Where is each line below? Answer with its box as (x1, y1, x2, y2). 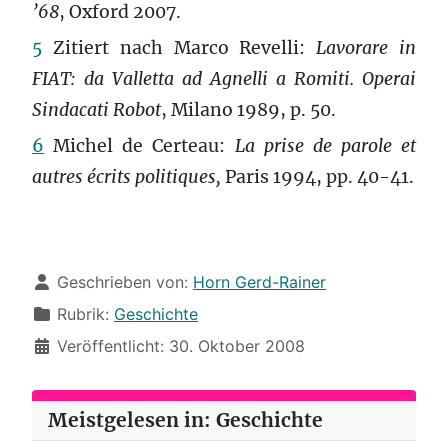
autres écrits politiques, (32, 165, 221, 188)
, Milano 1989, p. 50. (161, 98, 336, 121)
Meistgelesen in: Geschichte (48, 407, 323, 432)
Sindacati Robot (32, 98, 161, 121)
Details (31, 270, 85, 291)
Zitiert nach (42, 36, 163, 59)
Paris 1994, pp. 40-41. (221, 165, 414, 188)
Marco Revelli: (162, 36, 317, 59)
